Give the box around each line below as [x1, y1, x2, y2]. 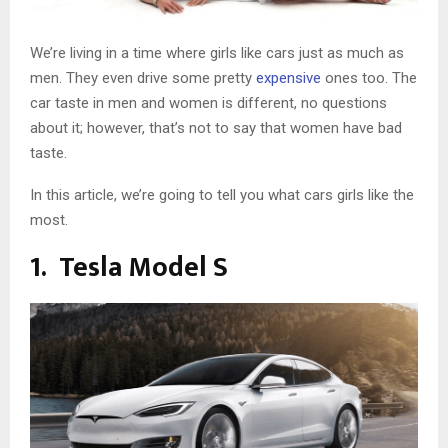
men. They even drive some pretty [30, 68, 256, 87]
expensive [256, 68, 321, 87]
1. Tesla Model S [30, 243, 228, 291]
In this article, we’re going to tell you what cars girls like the [30, 185, 414, 204]
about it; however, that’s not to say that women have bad [30, 118, 402, 137]
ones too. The [321, 68, 417, 87]
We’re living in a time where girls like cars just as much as [30, 43, 404, 62]
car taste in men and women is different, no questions [30, 93, 387, 112]
